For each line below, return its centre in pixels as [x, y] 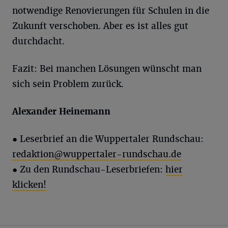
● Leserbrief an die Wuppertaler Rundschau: [108, 139]
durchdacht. [38, 41]
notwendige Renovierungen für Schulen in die [111, 10]
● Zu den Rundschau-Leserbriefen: [89, 169]
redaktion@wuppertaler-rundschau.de [97, 154]
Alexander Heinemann [61, 111]
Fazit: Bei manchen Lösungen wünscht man [107, 68]
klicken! [29, 184]
